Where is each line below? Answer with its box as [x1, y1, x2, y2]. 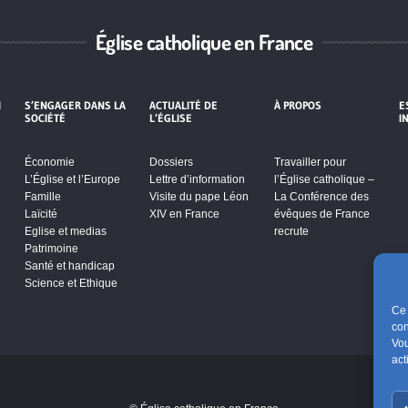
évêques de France [274, 207, 371, 220]
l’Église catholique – [274, 172, 375, 186]
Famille [24, 189, 61, 203]
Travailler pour [274, 155, 347, 168]
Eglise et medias [24, 224, 107, 238]
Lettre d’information [148, 172, 245, 186]
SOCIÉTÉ [24, 110, 66, 125]
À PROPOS [274, 97, 322, 112]
